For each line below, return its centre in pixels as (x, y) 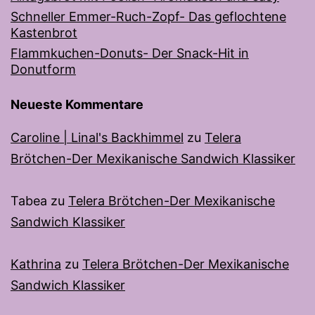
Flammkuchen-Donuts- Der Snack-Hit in (130, 53)
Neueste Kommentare (77, 105)
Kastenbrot (44, 33)
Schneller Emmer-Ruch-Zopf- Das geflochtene (148, 17)
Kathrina (36, 264)
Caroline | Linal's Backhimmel (97, 138)
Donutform (43, 70)
